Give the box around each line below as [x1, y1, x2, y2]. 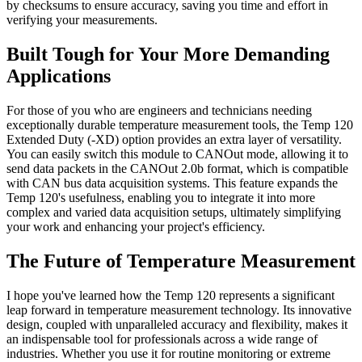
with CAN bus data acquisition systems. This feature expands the [6, 175, 338, 190]
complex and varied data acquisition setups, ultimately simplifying [6, 204, 341, 219]
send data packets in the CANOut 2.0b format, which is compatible [6, 161, 348, 175]
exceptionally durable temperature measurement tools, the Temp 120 [6, 117, 353, 132]
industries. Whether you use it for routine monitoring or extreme [6, 346, 330, 360]
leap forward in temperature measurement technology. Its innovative [6, 302, 351, 317]
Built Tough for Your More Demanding [6, 43, 330, 65]
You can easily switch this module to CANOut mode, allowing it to [6, 146, 348, 161]
